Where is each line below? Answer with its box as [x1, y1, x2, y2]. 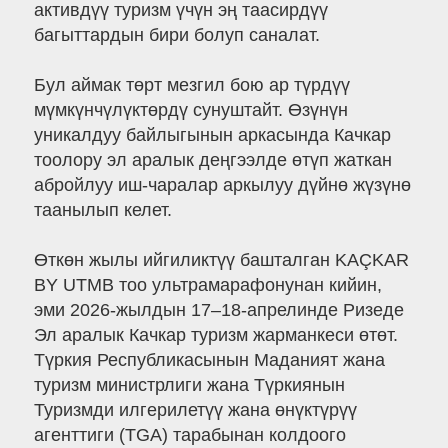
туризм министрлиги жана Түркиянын [33, 375, 345, 396]
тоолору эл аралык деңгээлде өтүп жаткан [33, 150, 392, 171]
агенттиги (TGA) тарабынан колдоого [33, 425, 346, 446]
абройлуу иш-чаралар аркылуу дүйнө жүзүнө [33, 175, 411, 196]
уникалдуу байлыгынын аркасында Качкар [33, 125, 391, 146]
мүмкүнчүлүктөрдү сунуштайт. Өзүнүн [33, 100, 348, 121]
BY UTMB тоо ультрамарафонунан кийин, [33, 275, 382, 296]
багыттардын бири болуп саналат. [33, 25, 320, 46]
